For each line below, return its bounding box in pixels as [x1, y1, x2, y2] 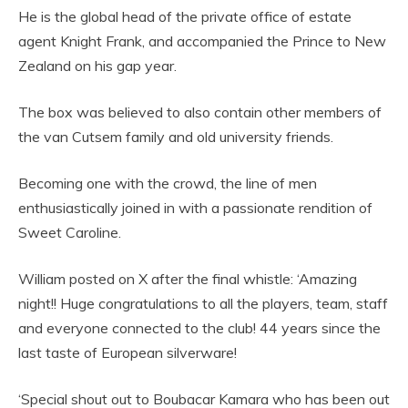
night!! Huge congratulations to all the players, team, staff [18, 293, 388, 312]
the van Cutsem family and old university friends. [18, 127, 333, 146]
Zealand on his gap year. [18, 56, 177, 75]
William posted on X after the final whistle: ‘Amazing [18, 269, 357, 288]
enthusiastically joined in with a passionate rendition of [18, 198, 372, 217]
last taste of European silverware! [18, 342, 237, 362]
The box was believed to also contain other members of [18, 102, 382, 121]
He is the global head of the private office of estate [18, 6, 352, 25]
